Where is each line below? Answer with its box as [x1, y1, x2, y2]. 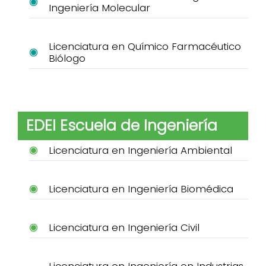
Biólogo [49, 50, 85, 65]
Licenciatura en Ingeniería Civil [49, 220, 199, 235]
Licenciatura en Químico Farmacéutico [49, 39, 241, 53]
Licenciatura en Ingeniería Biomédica [49, 181, 233, 196]
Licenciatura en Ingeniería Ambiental [49, 142, 232, 157]
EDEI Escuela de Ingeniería [26, 115, 217, 136]
